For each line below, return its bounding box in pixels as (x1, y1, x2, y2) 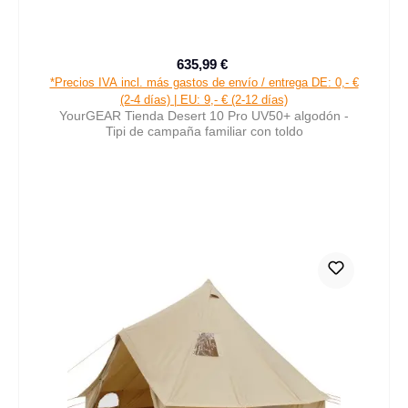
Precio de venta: (202, 65, 297, 80)
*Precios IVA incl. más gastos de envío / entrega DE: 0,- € (49, 75, 359, 89)
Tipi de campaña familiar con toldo (105, 123, 303, 138)
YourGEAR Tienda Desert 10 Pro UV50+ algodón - (59, 107, 349, 123)
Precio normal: (230, 66, 315, 80)
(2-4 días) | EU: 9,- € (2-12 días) (120, 92, 288, 107)
